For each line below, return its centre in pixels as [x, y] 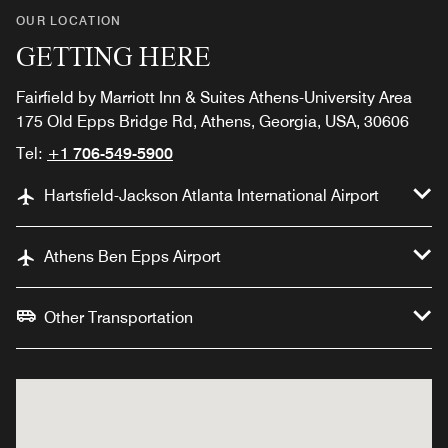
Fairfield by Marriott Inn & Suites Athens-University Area [214, 97]
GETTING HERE [113, 56]
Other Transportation [118, 317]
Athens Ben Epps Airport [132, 256]
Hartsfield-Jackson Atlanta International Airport [211, 195]
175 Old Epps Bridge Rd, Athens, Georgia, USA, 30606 [212, 121]
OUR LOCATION [69, 20]
